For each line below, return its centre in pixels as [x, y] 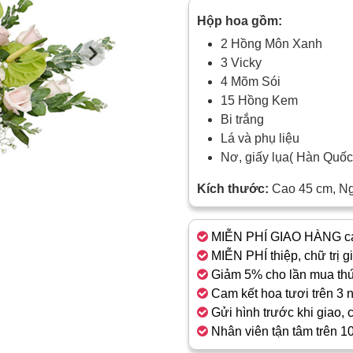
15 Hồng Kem [259, 100]
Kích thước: [233, 189]
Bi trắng [242, 119]
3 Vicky [241, 63]
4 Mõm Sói [251, 82]
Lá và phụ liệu [260, 138]
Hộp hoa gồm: [241, 21]
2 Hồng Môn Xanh [271, 44]
